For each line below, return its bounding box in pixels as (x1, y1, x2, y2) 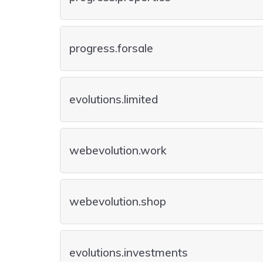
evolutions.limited (69, 92, 158, 106)
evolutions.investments (69, 245, 188, 259)
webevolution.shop (69, 194, 166, 208)
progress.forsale (69, 41, 153, 55)
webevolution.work (69, 143, 167, 157)
